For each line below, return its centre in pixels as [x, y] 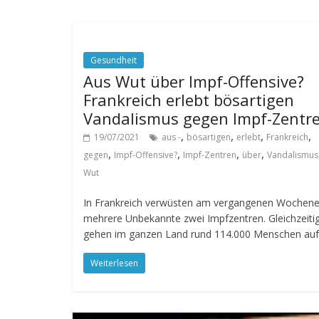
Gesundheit [114, 60]
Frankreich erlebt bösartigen [189, 100]
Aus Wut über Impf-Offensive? [194, 81]
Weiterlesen [114, 263]
